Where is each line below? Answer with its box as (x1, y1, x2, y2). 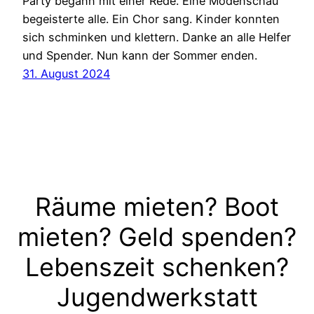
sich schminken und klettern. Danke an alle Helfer (22, 30, 291, 45)
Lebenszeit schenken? (25, 252, 289, 283)
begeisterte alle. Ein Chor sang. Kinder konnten (22, 12, 280, 27)
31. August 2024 (22, 67, 110, 81)
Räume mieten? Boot (35, 191, 279, 223)
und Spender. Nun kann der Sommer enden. (22, 48, 257, 63)
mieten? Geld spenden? (18, 221, 296, 253)
